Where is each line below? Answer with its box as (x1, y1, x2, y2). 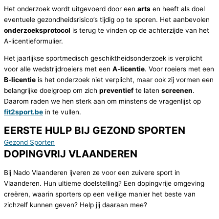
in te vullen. (43, 108, 81, 116)
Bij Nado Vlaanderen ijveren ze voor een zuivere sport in (4, 168, 180, 176)
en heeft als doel (151, 4, 205, 13)
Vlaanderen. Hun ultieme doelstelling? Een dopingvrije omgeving (4, 179, 204, 187)
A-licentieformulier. (4, 37, 63, 45)
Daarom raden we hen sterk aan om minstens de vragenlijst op (4, 97, 201, 106)
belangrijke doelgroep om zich (4, 87, 99, 95)
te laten (133, 87, 161, 95)
